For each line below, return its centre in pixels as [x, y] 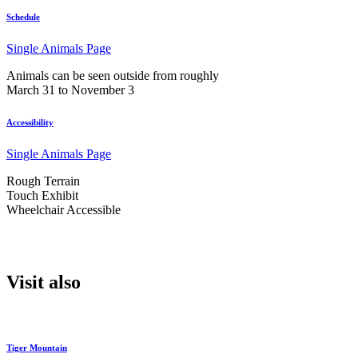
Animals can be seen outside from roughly [113, 75]
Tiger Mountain [37, 348]
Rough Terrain [43, 181]
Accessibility [30, 122]
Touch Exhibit [42, 195]
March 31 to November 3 [70, 89]
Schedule [23, 16]
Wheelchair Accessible [64, 209]
